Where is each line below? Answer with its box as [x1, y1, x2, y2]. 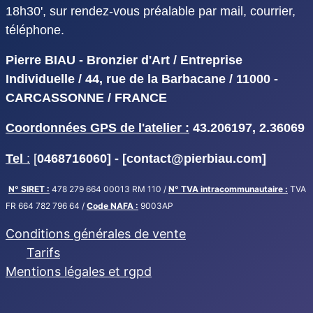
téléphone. [6, 23, 64, 38]
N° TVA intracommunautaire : [168, 184, 288, 195]
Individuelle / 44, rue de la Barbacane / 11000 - [6, 72, 278, 87]
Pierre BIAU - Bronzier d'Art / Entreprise [6, 53, 242, 68]
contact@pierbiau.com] [126, 152, 266, 166]
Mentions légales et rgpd [6, 264, 152, 279]
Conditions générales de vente [6, 226, 186, 242]
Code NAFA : [87, 201, 138, 212]
